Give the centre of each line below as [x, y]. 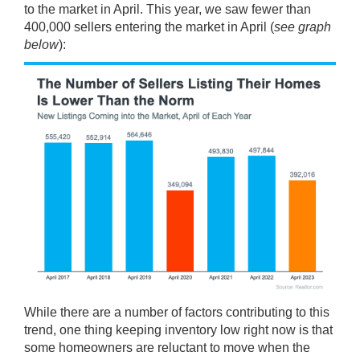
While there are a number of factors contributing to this [177, 312]
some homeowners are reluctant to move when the [167, 348]
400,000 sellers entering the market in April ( [149, 27]
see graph [303, 27]
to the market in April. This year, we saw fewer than [168, 9]
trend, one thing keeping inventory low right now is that [178, 330]
